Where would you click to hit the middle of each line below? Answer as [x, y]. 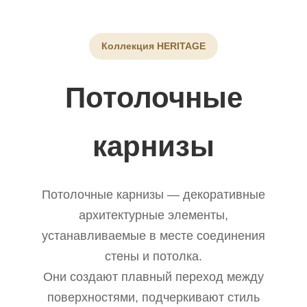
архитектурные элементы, [153, 215]
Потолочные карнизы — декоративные [153, 194]
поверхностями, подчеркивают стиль [153, 297]
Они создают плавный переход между [153, 277]
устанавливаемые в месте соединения [153, 235]
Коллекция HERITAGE [153, 46]
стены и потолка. [153, 256]
